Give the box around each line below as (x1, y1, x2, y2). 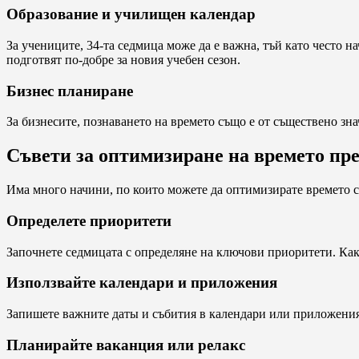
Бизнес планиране (6, 82, 133, 99)
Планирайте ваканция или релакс (6, 336, 245, 353)
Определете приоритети (6, 212, 171, 229)
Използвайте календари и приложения (6, 274, 277, 292)
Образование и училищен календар (6, 6, 256, 23)
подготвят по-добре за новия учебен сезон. (6, 53, 240, 67)
